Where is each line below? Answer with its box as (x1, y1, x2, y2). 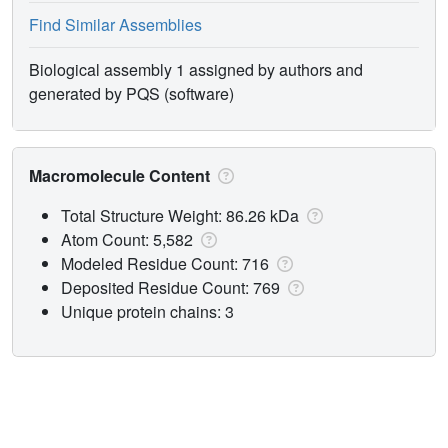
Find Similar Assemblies (29, 12, 202, 36)
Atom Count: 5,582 (61, 227, 197, 251)
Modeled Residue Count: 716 (61, 251, 273, 275)
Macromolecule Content (29, 163, 214, 187)
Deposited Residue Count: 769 (61, 275, 284, 299)
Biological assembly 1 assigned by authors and (29, 57, 363, 81)
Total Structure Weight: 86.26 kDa (61, 203, 303, 227)
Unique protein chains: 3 (61, 299, 234, 323)
